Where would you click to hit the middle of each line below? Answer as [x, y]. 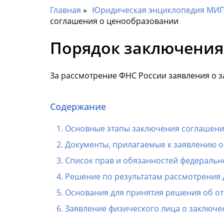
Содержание [78, 106]
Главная [65, 10]
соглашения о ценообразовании [114, 21]
